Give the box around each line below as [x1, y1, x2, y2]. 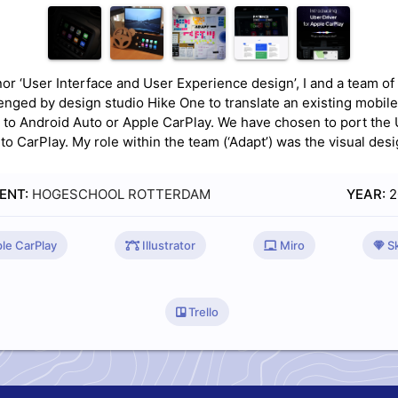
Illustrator [139, 237, 195, 252]
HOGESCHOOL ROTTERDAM [31, 185, 211, 203]
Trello [185, 304, 219, 319]
